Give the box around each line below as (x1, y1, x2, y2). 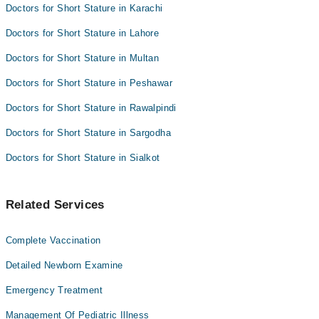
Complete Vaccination (5, 235, 101, 246)
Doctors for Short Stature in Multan (5, 53, 159, 63)
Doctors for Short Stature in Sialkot (5, 152, 160, 163)
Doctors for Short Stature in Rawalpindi (5, 103, 177, 113)
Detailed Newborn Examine (5, 260, 123, 271)
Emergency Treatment (5, 285, 103, 296)
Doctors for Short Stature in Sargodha (5, 127, 171, 138)
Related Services (5, 198, 105, 211)
